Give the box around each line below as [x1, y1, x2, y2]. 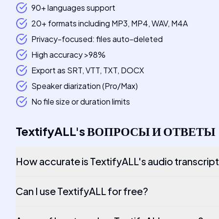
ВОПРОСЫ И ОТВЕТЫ [87, 124, 216, 138]
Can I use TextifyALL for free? [16, 185, 148, 197]
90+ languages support [31, 2, 115, 13]
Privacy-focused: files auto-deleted [31, 34, 163, 44]
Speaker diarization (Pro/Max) [31, 81, 138, 91]
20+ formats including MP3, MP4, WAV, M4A [31, 18, 188, 28]
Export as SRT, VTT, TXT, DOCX [31, 65, 144, 75]
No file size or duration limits [31, 96, 130, 107]
